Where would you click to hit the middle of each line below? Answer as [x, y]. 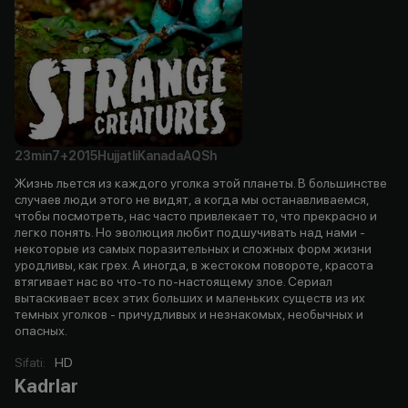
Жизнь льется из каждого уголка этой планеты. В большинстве [201, 183]
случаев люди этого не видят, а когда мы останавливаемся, [192, 199]
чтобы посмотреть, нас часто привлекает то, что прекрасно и [196, 215]
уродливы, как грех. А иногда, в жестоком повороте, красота [194, 265]
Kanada [160, 155]
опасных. [41, 330]
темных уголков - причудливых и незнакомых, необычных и [189, 314]
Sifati [29, 362]
